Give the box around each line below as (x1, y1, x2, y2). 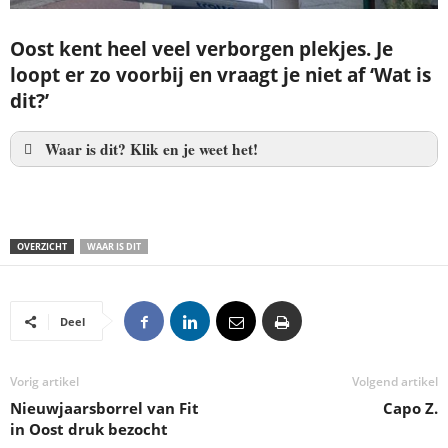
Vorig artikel (10, 373, 79, 391)
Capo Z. (383, 398, 438, 419)
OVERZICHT (17, 240, 67, 254)
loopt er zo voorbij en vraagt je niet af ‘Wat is (10, 61, 431, 88)
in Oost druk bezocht (10, 419, 168, 440)
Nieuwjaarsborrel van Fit (10, 398, 199, 419)
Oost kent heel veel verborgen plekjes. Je (10, 35, 393, 62)
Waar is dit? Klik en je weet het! (45, 137, 258, 160)
